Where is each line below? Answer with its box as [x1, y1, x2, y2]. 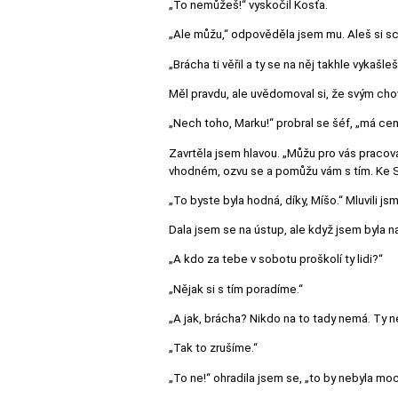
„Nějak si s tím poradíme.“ [169, 282, 303, 296]
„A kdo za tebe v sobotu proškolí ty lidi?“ [169, 252, 383, 267]
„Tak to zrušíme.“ [169, 341, 258, 355]
